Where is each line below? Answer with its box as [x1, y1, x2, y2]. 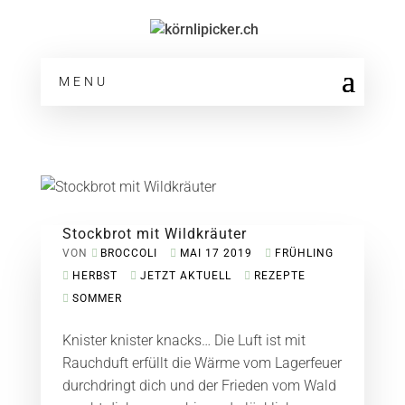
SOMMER [71, 292, 122, 305]
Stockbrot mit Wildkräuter [61, 225, 247, 242]
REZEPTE [253, 269, 306, 282]
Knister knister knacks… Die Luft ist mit [61, 332, 306, 349]
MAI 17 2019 [179, 247, 252, 259]
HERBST [71, 269, 118, 282]
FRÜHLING [274, 247, 334, 259]
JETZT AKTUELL [139, 269, 231, 282]
